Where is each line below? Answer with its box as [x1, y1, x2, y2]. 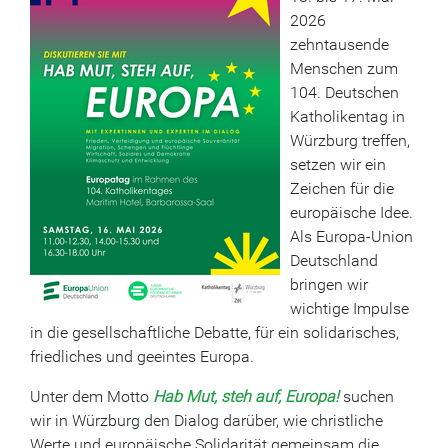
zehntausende [290, 35, 389, 54]
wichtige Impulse [290, 299, 409, 318]
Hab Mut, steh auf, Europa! [153, 387, 339, 406]
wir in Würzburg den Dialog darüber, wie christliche [30, 411, 383, 430]
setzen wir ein [290, 155, 386, 174]
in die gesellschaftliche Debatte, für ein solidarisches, [30, 323, 399, 342]
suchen [339, 387, 394, 406]
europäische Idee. [290, 203, 413, 222]
